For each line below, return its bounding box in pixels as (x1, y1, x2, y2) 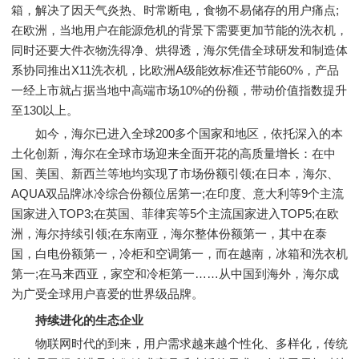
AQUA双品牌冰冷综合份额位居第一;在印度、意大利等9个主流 (11, 187, 344, 200)
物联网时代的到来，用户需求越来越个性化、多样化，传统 (11, 337, 348, 350)
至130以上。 (11, 103, 79, 117)
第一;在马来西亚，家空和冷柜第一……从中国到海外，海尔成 (11, 267, 339, 280)
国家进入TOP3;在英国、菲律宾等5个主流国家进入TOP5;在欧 (11, 207, 339, 220)
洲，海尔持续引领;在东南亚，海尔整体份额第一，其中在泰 (11, 227, 327, 240)
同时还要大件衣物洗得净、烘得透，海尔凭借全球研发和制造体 (11, 43, 348, 57)
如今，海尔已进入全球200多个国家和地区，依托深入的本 (11, 127, 343, 140)
